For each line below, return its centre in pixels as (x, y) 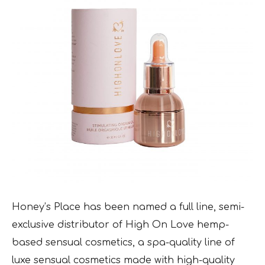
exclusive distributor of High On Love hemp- (120, 225)
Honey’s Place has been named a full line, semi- (128, 207)
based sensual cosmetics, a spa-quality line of (123, 243)
